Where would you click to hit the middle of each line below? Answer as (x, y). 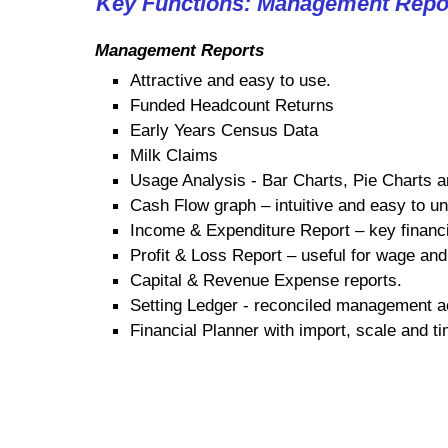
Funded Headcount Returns (232, 105)
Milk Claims (174, 155)
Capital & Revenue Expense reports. (266, 280)
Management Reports (179, 50)
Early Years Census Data (224, 130)
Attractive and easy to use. (230, 80)
